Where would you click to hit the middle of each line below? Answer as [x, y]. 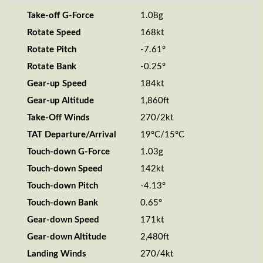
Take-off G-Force [60, 16]
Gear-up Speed [57, 84]
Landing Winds [57, 254]
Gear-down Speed [63, 220]
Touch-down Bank [63, 203]
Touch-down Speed [65, 169]
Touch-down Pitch [63, 186]
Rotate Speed [54, 33]
